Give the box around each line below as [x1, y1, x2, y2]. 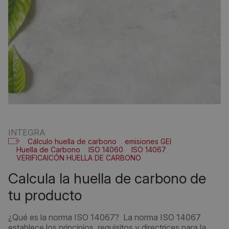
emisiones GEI [125, 137, 171, 146]
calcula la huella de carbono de [8, 170, 18, 187]
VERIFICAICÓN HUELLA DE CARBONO [16, 153, 141, 162]
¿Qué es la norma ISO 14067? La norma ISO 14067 [8, 212, 201, 222]
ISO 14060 [88, 145, 123, 154]
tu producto [8, 187, 82, 204]
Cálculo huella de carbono [28, 137, 117, 146]
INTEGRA [8, 127, 45, 138]
